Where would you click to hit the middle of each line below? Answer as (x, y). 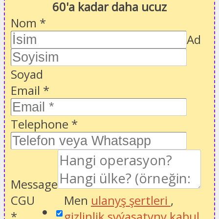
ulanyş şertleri (131, 200)
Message (34, 184)
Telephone (41, 124)
